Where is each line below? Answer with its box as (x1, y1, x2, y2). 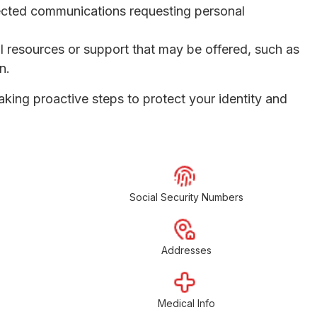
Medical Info (157, 296, 215, 309)
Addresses (161, 243, 212, 256)
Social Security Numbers (129, 190, 243, 203)
